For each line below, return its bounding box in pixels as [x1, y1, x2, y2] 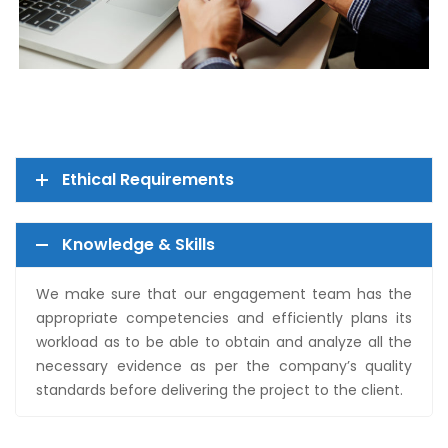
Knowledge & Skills [62, 233, 215, 257]
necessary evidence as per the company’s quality [36, 356, 412, 377]
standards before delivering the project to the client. [36, 380, 403, 401]
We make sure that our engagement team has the [36, 284, 412, 305]
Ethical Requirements [62, 168, 234, 192]
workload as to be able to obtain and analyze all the [36, 332, 412, 353]
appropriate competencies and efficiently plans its [36, 308, 412, 329]
